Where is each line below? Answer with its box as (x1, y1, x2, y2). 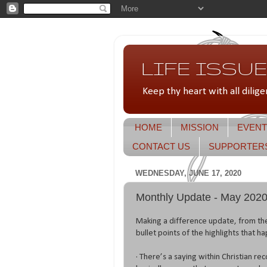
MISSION (180, 122, 219, 133)
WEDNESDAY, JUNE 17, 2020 (135, 169, 241, 178)
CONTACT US (132, 141, 190, 152)
